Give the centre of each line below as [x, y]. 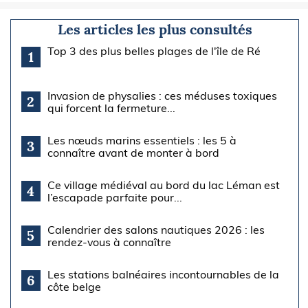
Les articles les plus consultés [155, 30]
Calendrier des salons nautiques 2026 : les [156, 230]
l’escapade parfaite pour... [114, 198]
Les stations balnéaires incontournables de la [163, 275]
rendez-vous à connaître [109, 242]
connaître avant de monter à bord [133, 153]
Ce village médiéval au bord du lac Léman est [163, 185]
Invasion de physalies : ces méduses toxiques [162, 96]
